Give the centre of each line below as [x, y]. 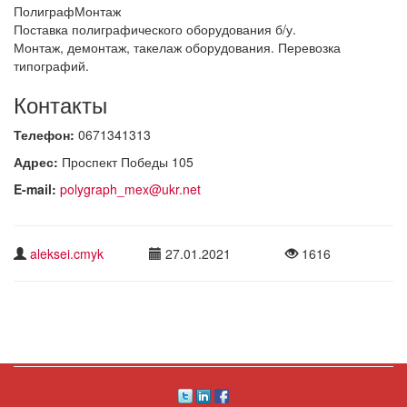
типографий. [51, 65]
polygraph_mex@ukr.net [130, 189]
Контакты [60, 104]
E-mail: [37, 189]
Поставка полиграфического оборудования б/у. [155, 29]
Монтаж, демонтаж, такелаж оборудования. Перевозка [177, 47]
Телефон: [46, 134]
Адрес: [38, 161]
